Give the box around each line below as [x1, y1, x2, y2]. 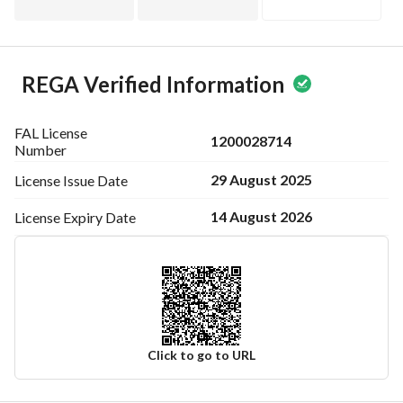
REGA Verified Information [22, 71, 284, 97]
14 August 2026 [210, 208, 312, 225]
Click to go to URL [148, 347, 255, 363]
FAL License [14, 124, 87, 141]
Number [14, 141, 67, 158]
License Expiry [14, 208, 103, 226]
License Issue [14, 171, 94, 189]
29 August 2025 [210, 171, 312, 188]
